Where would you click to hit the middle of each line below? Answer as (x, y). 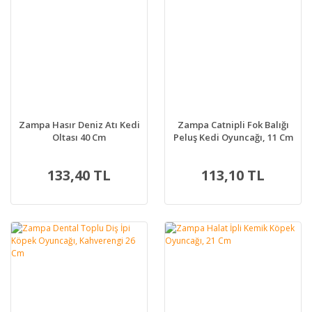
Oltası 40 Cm (79, 138)
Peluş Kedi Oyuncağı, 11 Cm (233, 138)
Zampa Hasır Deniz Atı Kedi (79, 125)
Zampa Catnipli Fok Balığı (233, 125)
